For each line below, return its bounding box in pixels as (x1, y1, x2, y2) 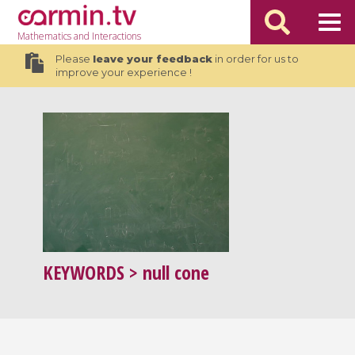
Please (55, 53, 93, 65)
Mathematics (17, 29, 72, 43)
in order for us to (212, 53, 299, 65)
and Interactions (71, 29, 142, 43)
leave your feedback (92, 53, 212, 65)
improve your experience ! (55, 67, 192, 78)
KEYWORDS (43, 259, 125, 286)
